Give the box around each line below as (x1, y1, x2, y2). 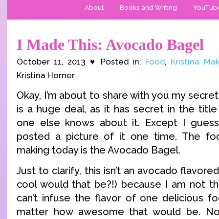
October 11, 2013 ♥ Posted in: (17, 57, 146, 66)
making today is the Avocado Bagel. (17, 144, 180, 156)
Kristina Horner (17, 70, 75, 80)
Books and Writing (120, 3, 177, 11)
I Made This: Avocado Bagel (17, 36, 204, 53)
